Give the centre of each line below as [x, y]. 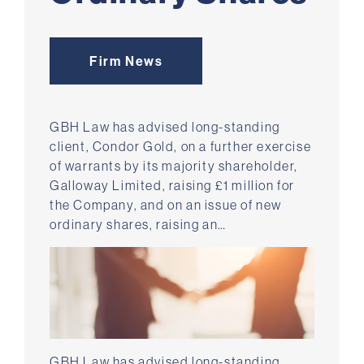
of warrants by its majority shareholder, [174, 166]
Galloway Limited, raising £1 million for [173, 186]
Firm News [126, 61]
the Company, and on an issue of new [166, 205]
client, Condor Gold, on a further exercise [181, 147]
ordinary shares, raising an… [138, 225]
